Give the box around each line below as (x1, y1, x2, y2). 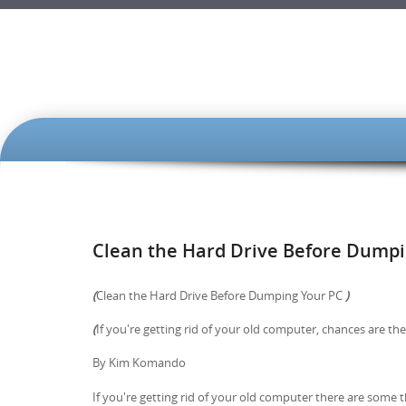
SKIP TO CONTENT (97, 124, 208, 141)
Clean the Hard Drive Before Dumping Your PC (96, 286, 345, 304)
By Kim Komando (92, 354, 186, 372)
